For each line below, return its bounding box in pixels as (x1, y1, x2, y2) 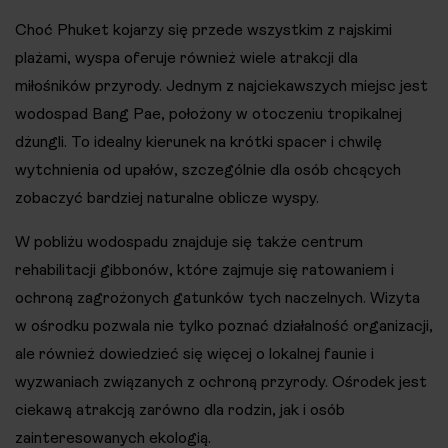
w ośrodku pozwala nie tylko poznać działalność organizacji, (15, 316, 433, 336)
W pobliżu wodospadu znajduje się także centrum (15, 232, 363, 252)
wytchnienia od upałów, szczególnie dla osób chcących (15, 160, 401, 180)
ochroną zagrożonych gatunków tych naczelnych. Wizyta (15, 288, 420, 308)
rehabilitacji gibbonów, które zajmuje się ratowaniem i (15, 260, 394, 280)
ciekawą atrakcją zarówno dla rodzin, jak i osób (15, 400, 345, 420)
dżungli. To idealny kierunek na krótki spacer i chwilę (15, 132, 382, 152)
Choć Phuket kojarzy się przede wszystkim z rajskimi (15, 20, 392, 40)
